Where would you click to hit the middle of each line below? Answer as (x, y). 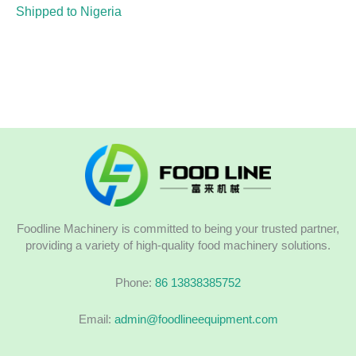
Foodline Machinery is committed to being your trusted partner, (178, 229)
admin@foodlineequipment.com (196, 320)
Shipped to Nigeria (69, 11)
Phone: (135, 282)
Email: (96, 320)
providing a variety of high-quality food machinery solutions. (178, 246)
